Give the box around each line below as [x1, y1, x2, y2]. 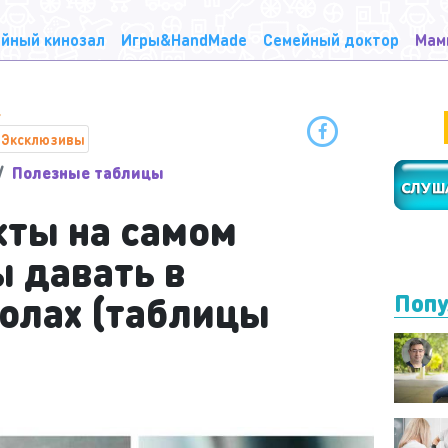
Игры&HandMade [121, 29, 247, 50]
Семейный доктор [263, 29, 399, 50]
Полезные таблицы [12, 162, 164, 183]
